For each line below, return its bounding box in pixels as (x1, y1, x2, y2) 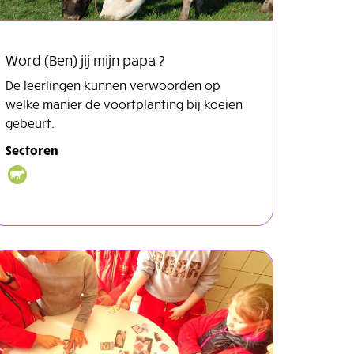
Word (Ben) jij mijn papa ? (6, 50, 165, 69)
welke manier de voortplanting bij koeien (6, 95, 243, 111)
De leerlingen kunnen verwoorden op (6, 76, 220, 92)
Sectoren (6, 141, 58, 157)
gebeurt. (6, 114, 61, 130)
